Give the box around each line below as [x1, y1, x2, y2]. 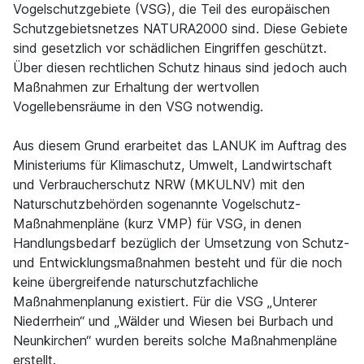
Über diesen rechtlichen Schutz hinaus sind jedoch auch [13, 59, 347, 76]
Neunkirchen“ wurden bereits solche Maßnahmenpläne [13, 332, 337, 349]
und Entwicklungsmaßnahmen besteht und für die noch [13, 254, 342, 271]
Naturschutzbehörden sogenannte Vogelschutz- [13, 196, 301, 212]
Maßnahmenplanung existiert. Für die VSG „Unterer [13, 293, 317, 310]
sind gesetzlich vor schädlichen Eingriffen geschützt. [13, 40, 327, 56]
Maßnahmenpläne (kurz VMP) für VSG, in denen [13, 215, 301, 232]
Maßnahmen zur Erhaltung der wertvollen [13, 79, 259, 95]
